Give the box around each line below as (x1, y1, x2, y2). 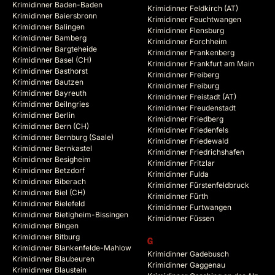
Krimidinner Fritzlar (147, 158, 215, 168)
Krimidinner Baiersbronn (12, 11, 97, 21)
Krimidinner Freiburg (147, 81, 219, 91)
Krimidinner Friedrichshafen (147, 147, 244, 157)
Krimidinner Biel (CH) (12, 188, 85, 198)
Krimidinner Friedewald (147, 136, 228, 146)
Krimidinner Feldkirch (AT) (147, 4, 238, 14)
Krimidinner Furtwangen (147, 203, 231, 212)
